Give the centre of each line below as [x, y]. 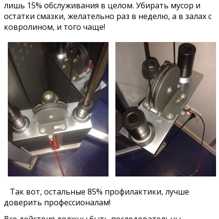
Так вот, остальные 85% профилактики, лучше [97, 191]
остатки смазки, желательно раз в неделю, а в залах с [108, 16]
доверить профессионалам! [57, 202]
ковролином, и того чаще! [55, 27]
